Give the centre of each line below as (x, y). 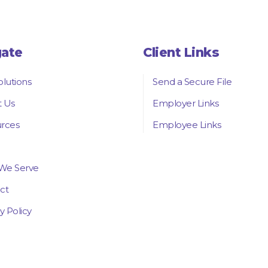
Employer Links (185, 103)
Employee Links (187, 124)
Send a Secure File (192, 81)
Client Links (181, 52)
